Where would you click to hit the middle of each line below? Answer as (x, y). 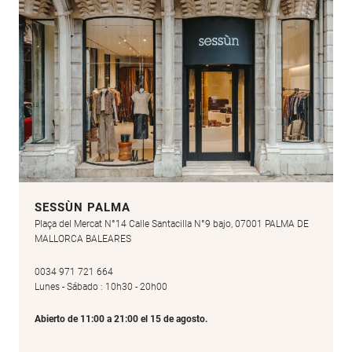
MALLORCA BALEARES (83, 239)
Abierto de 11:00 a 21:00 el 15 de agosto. (121, 319)
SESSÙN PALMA (82, 208)
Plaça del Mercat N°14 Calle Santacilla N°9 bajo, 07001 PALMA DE (172, 224)
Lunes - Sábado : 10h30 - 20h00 (101, 286)
